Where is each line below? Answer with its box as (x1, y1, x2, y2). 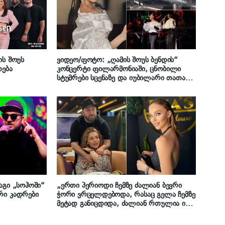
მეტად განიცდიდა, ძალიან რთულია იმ (57, 198, 189, 208)
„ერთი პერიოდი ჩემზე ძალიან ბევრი (57, 180, 182, 190)
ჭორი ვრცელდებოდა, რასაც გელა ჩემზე (57, 189, 195, 199)
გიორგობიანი (57, 82, 102, 91)
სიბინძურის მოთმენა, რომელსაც (57, 207, 167, 217)
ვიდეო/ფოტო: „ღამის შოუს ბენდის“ (57, 55, 178, 64)
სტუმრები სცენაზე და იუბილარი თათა (57, 73, 185, 82)
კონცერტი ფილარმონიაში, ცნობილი (57, 64, 181, 73)
